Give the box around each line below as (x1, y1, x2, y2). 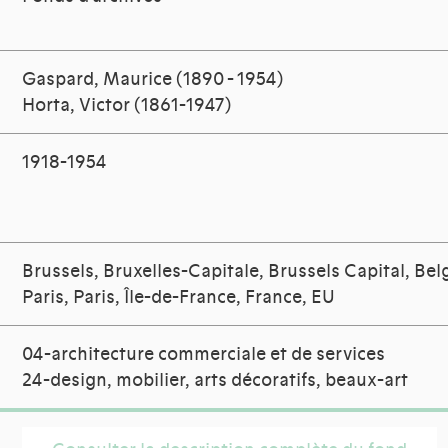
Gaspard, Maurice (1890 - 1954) (22, 68, 284, 91)
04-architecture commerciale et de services (22, 343, 386, 366)
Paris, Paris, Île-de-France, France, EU (22, 286, 336, 309)
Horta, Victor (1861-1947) (22, 94, 232, 117)
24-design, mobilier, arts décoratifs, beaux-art (22, 369, 409, 392)
